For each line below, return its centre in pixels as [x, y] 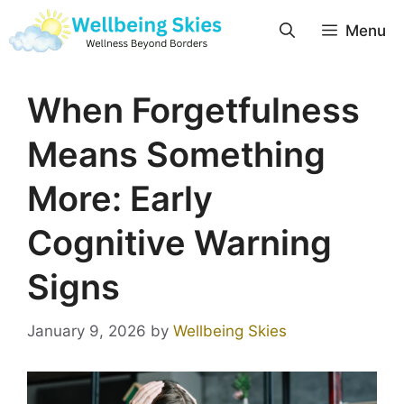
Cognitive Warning [179, 243]
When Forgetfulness [193, 110]
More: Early [120, 198]
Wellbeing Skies [230, 331]
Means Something [176, 154]
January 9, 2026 [87, 331]
